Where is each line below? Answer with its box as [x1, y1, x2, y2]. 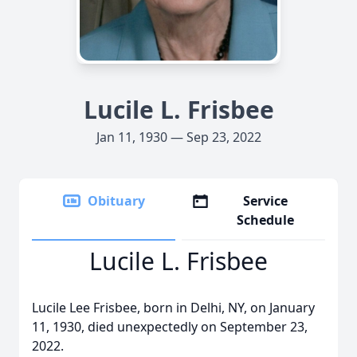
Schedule [237, 211, 295, 229]
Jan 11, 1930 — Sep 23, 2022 [96, 128, 261, 146]
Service [243, 192, 288, 210]
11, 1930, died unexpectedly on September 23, [32, 318, 308, 335]
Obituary [88, 192, 145, 210]
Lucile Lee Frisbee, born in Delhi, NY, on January [32, 299, 315, 316]
